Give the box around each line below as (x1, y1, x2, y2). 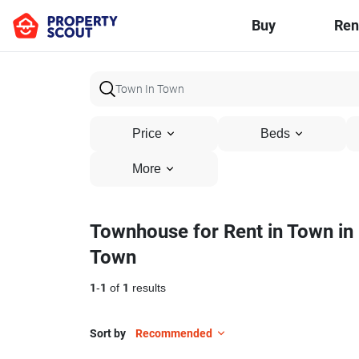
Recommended (135, 327, 212, 340)
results (129, 281, 166, 295)
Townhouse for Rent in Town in (90, 220, 353, 243)
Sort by (90, 327, 126, 340)
